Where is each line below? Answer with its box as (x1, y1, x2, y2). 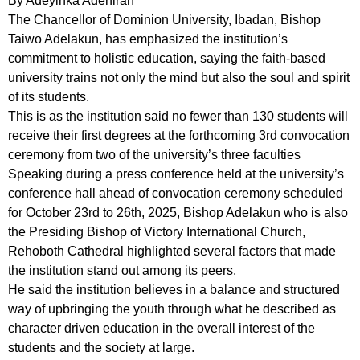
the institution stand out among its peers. (8, 264, 236, 277)
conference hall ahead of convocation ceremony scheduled (8, 186, 343, 200)
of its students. (8, 90, 89, 104)
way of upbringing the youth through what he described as (8, 302, 336, 316)
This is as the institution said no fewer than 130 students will (8, 109, 348, 123)
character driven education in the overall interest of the (8, 321, 315, 335)
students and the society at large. (8, 341, 194, 354)
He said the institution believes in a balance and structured (8, 283, 340, 297)
